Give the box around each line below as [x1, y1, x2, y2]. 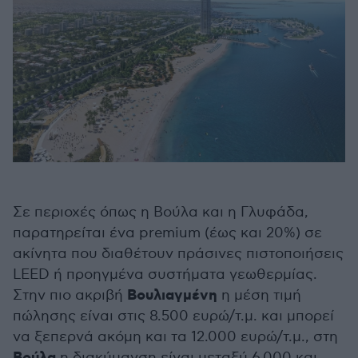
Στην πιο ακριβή [13, 287, 127, 304]
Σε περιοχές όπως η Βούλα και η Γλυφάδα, [13, 204, 308, 221]
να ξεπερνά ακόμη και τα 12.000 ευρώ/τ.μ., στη [13, 328, 338, 346]
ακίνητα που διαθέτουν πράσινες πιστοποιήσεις [13, 245, 344, 263]
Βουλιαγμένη [127, 286, 217, 306]
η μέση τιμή [217, 287, 301, 304]
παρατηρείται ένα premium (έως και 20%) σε [13, 225, 322, 242]
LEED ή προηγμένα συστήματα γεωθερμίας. [13, 266, 317, 284]
